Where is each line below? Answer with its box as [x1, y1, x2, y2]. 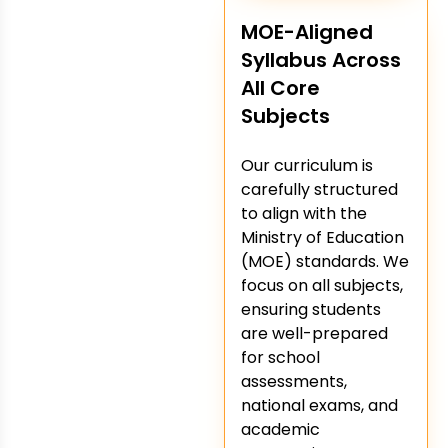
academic [241, 417, 320, 441]
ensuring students [241, 297, 381, 321]
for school [241, 345, 320, 369]
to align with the [241, 201, 367, 225]
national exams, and [241, 393, 398, 417]
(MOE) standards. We [241, 249, 409, 273]
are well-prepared [241, 321, 388, 345]
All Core [241, 73, 320, 102]
